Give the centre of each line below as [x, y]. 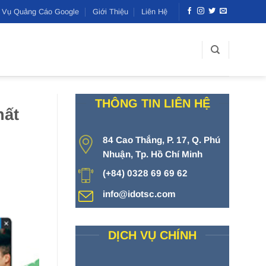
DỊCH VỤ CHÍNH [152, 235]
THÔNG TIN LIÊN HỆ [152, 103]
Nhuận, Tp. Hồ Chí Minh [153, 154]
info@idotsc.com [139, 194]
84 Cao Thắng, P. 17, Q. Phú [161, 140]
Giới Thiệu [110, 11]
